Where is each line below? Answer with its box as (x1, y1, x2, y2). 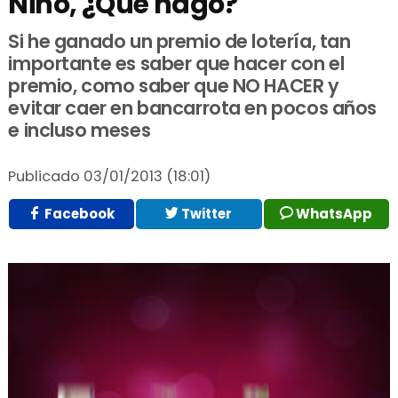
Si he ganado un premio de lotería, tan (8, 28, 351, 54)
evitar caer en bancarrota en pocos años (8, 94, 378, 121)
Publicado (8, 165, 81, 187)
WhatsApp (293, 204, 373, 224)
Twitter (179, 204, 233, 224)
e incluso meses (8, 116, 151, 143)
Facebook (42, 204, 115, 224)
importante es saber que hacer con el (8, 50, 345, 76)
